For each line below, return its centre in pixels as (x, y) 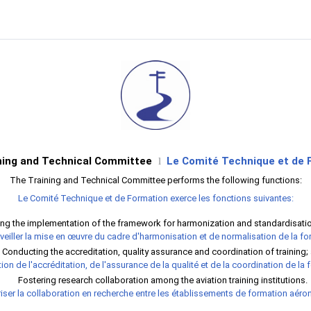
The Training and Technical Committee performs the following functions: (155, 180)
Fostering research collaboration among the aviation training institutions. (163, 280)
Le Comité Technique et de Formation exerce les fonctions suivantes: (155, 198)
